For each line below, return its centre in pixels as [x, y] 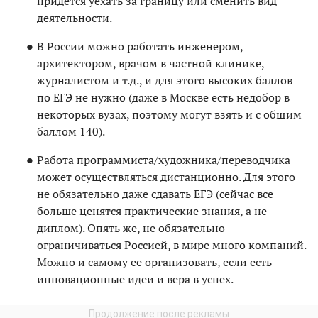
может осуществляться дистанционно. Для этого [166, 176]
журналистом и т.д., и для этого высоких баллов [165, 80]
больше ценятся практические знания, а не [152, 210]
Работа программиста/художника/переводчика [164, 159]
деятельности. [75, 17]
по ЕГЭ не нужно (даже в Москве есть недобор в [163, 97]
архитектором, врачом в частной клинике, [150, 63]
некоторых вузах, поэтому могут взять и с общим [169, 114]
